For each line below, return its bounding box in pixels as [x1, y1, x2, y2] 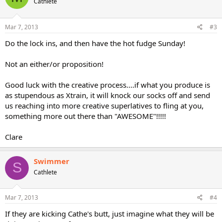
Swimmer [34, 156, 69, 166]
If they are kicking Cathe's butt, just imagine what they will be [5, 209, 214, 219]
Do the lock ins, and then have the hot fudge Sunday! [5, 38, 185, 48]
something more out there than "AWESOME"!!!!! [5, 111, 166, 121]
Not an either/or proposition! [5, 58, 104, 69]
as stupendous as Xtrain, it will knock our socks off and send [5, 90, 210, 100]
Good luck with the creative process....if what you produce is [5, 79, 210, 90]
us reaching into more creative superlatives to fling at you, [5, 100, 204, 111]
